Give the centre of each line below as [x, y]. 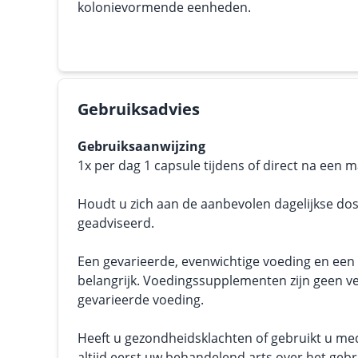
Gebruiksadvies [139, 109]
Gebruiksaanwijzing [141, 146]
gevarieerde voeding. [141, 300]
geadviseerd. [116, 223]
